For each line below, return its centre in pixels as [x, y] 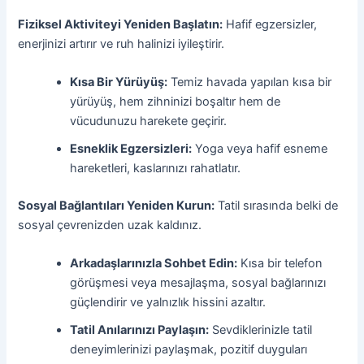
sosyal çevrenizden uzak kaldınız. [110, 225]
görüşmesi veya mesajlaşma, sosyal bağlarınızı [198, 283]
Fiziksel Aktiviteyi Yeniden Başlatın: [121, 24]
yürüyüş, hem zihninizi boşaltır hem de [175, 101]
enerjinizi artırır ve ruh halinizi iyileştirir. [121, 43]
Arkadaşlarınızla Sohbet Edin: [154, 264]
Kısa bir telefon [280, 264]
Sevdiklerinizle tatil [261, 330]
